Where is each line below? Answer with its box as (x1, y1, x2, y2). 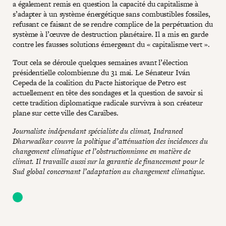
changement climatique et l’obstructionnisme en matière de (13, 145, 191, 156)
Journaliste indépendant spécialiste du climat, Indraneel (13, 125, 184, 136)
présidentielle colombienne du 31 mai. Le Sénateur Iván (13, 67, 190, 78)
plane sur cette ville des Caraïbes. (13, 107, 121, 118)
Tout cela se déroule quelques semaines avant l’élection (13, 56, 188, 68)
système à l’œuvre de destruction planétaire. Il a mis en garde (13, 28, 208, 39)
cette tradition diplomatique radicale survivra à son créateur (13, 97, 203, 108)
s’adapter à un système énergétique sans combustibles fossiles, (13, 8, 210, 19)
